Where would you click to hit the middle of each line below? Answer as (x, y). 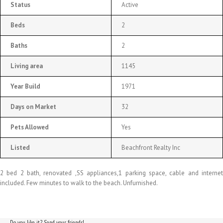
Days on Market (33, 107)
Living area (27, 66)
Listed (20, 147)
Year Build (25, 86)
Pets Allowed (30, 127)
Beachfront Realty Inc (151, 147)
